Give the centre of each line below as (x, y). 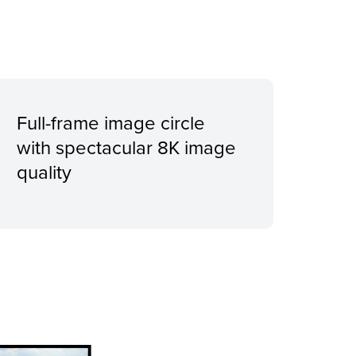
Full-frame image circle (111, 123)
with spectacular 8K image (127, 147)
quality (44, 172)
